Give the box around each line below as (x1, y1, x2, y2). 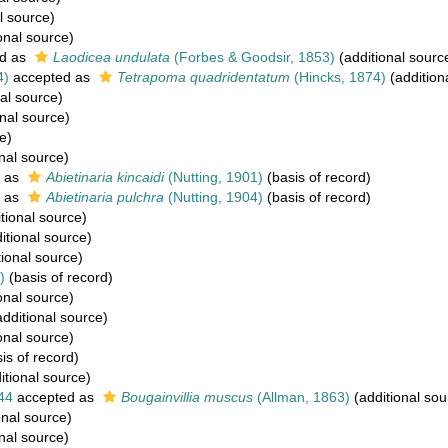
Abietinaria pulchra (46, 189, 164, 205)
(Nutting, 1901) (164, 169, 263, 185)
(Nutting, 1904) (164, 189, 263, 205)
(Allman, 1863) (253, 389, 350, 405)
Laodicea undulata (53, 49, 170, 65)
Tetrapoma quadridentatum (117, 69, 290, 85)
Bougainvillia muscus (121, 389, 253, 405)
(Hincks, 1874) (290, 69, 386, 85)
